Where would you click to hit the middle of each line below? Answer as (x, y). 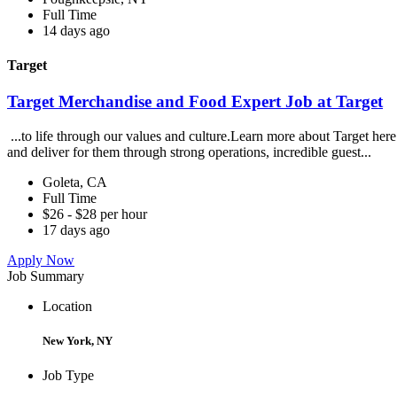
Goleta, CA (75, 182)
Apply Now (41, 260)
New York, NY (78, 341)
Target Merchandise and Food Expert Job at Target (195, 102)
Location (67, 306)
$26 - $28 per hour (95, 214)
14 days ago (76, 30)
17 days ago (76, 230)
